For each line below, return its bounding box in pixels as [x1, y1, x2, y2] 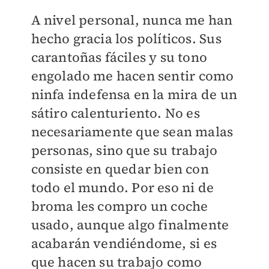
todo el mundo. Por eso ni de [31, 178, 214, 197]
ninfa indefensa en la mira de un [31, 85, 237, 104]
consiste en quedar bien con [31, 160, 209, 178]
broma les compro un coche [31, 197, 208, 216]
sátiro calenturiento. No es [31, 104, 200, 122]
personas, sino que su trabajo [31, 141, 218, 160]
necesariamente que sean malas [31, 122, 234, 141]
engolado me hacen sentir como [31, 67, 234, 85]
